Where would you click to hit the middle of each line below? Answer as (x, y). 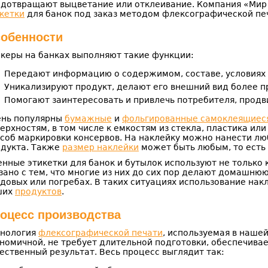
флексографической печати (100, 233)
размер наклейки (100, 147)
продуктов (38, 191)
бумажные (88, 118)
